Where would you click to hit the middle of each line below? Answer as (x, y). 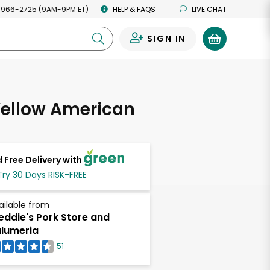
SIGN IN (166, 39)
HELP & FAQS (134, 9)
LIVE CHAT (209, 9)
